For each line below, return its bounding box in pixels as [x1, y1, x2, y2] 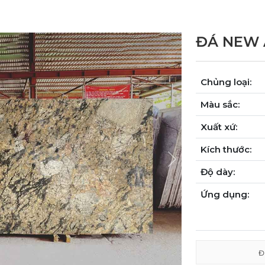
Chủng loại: [201, 76, 251, 88]
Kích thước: [201, 144, 251, 155]
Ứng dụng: [201, 189, 249, 200]
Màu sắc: [201, 99, 240, 110]
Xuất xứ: [201, 121, 237, 132]
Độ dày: [201, 166, 235, 177]
